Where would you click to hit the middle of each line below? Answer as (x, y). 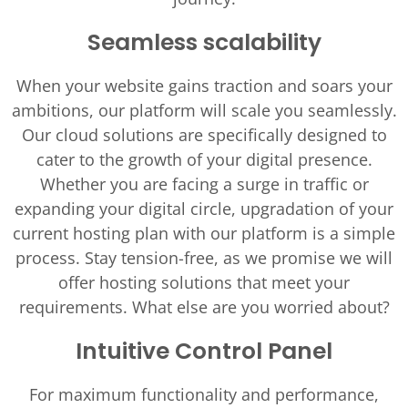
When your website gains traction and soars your (204, 86)
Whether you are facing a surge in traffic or (204, 184)
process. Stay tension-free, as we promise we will (204, 258)
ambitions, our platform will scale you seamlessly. (204, 110)
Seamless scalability (204, 42)
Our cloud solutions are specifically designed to (204, 135)
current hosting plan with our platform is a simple (204, 233)
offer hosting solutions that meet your (204, 282)
